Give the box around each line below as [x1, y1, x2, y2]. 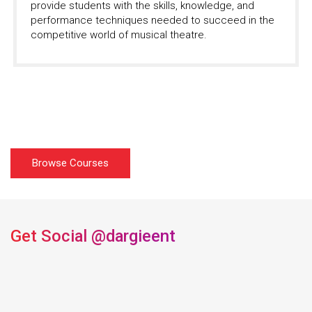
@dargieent [91, 226, 175, 247]
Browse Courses [32, 157, 109, 170]
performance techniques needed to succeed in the [31, 14, 274, 27]
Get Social [10, 226, 91, 247]
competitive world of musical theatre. [31, 29, 207, 42]
